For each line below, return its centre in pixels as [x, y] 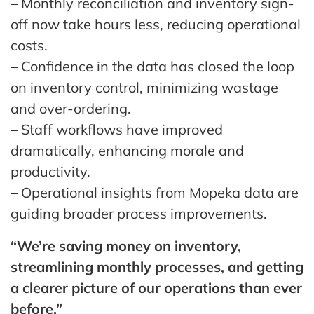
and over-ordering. [71, 108]
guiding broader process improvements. [139, 213]
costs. [29, 45]
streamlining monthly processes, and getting [157, 266]
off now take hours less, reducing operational [156, 24]
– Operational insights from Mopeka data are [155, 192]
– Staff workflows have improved [117, 129]
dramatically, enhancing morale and [127, 150]
